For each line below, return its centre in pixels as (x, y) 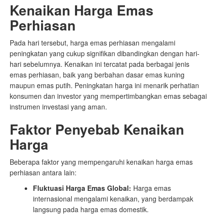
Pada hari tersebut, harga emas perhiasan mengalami (93, 43)
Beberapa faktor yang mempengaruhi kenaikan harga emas (101, 162)
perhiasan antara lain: (43, 172)
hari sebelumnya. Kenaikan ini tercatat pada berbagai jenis (100, 64)
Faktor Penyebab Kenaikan (97, 129)
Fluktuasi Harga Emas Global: (82, 188)
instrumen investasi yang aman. (58, 107)
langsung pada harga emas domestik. (91, 209)
